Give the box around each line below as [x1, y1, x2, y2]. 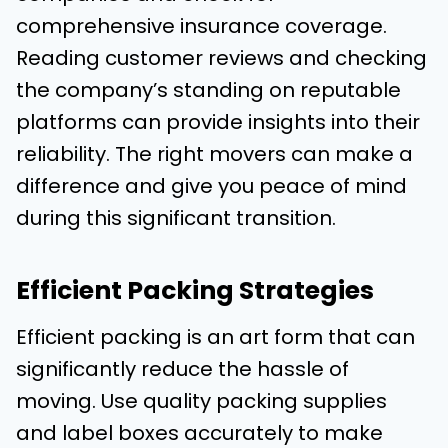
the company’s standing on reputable [16, 76, 401, 105]
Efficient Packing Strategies [16, 272, 374, 308]
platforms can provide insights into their [16, 108, 420, 137]
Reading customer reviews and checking [16, 44, 427, 73]
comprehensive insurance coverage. [16, 12, 387, 41]
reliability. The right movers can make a [16, 140, 413, 169]
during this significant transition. [16, 204, 336, 233]
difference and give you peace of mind [16, 172, 407, 201]
